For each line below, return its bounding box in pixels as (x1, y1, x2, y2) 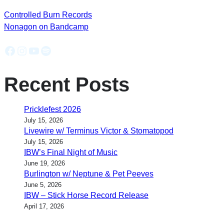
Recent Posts (4, 73, 129, 96)
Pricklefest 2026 (24, 105, 81, 114)
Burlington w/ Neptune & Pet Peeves (24, 169, 153, 178)
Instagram (15, 43, 68, 57)
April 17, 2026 (24, 202, 64, 210)
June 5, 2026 (24, 181, 61, 189)
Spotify (39, 43, 76, 57)
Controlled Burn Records (4, 10, 92, 19)
